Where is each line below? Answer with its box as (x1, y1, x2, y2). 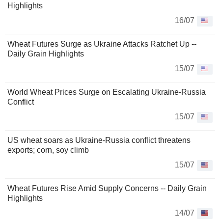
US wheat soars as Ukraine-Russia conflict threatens (7, 136, 191, 144)
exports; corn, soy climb (7, 146, 89, 154)
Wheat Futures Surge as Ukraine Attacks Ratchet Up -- (7, 40, 196, 48)
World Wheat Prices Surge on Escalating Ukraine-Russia (7, 88, 206, 96)
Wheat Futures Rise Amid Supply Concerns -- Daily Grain (7, 184, 207, 192)
